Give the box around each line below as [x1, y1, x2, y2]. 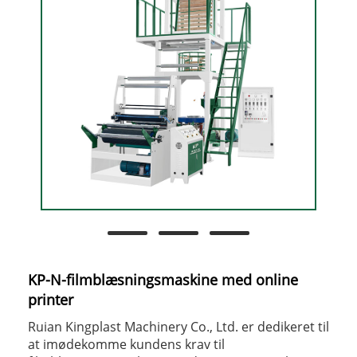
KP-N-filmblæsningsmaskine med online [28, 269, 298, 289]
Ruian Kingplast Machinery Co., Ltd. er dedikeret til [28, 317, 329, 335]
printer [28, 289, 73, 309]
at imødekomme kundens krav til [28, 335, 225, 353]
